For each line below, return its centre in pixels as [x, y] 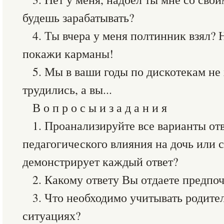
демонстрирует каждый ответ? [100, 161]
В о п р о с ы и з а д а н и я [100, 107]
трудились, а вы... [67, 89]
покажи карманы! [68, 53]
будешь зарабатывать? [78, 17]
